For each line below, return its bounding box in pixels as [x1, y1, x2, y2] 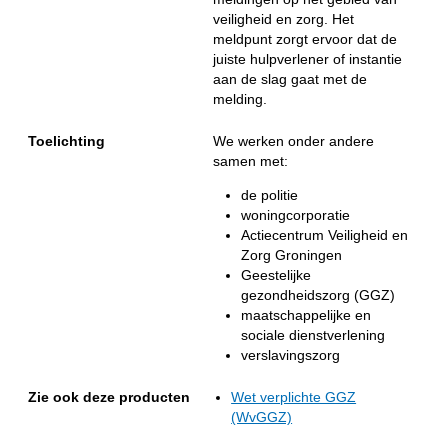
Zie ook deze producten [28, 389, 191, 406]
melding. [213, 91, 268, 108]
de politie [240, 186, 298, 203]
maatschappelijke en [240, 306, 371, 323]
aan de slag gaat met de [213, 71, 368, 88]
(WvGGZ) [231, 409, 293, 426]
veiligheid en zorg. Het [213, 11, 355, 28]
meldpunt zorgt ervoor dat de [213, 31, 398, 48]
